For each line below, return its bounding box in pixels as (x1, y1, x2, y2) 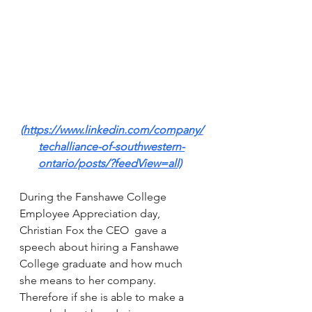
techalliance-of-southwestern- (38, 140, 185, 154)
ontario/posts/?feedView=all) (38, 157, 182, 171)
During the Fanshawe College (19, 190, 169, 204)
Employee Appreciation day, (19, 207, 163, 221)
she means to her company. (19, 274, 159, 288)
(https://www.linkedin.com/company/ (19, 123, 203, 137)
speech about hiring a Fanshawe (19, 240, 182, 254)
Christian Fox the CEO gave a (19, 224, 169, 237)
